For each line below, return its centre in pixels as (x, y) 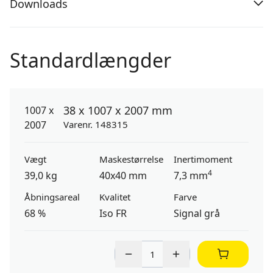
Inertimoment (203, 159)
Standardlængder (90, 60)
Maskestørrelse (131, 159)
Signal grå (197, 213)
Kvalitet (115, 197)
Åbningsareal (52, 197)
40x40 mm (123, 175)
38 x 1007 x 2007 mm (118, 110)
